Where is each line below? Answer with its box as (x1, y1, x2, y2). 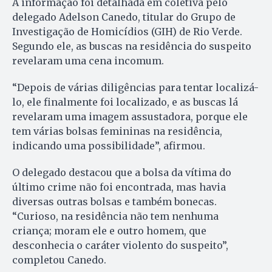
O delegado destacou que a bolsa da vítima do (12, 166, 231, 178)
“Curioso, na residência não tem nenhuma (12, 209, 219, 222)
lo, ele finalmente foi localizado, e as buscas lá (12, 95, 238, 108)
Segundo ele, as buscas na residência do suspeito (12, 39, 251, 52)
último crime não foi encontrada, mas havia (12, 180, 226, 193)
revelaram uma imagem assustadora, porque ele (12, 110, 248, 123)
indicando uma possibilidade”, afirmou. (12, 139, 205, 152)
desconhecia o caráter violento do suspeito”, (12, 239, 228, 251)
